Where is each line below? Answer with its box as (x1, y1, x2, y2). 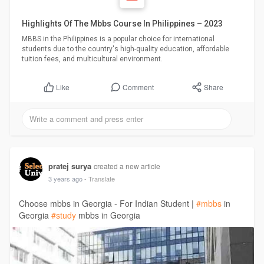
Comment (123, 82, 154, 93)
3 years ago (48, 174, 82, 184)
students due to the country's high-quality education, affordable (21, 45, 229, 54)
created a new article (93, 161, 160, 171)
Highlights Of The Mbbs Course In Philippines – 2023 (21, 19, 223, 29)
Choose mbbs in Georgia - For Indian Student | (18, 197, 196, 210)
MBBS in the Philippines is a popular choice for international (21, 35, 214, 44)
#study (51, 209, 76, 222)
